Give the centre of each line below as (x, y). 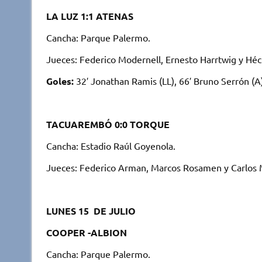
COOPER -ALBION (86, 232)
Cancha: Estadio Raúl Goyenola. (111, 145)
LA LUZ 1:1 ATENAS (89, 16)
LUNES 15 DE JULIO (91, 211)
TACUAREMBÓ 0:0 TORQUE (108, 124)
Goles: (60, 81)
